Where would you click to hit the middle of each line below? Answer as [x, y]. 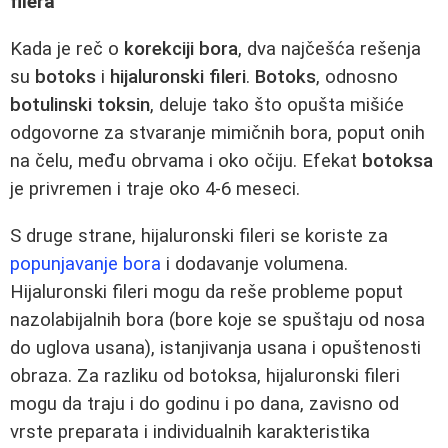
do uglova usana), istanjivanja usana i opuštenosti [215, 347]
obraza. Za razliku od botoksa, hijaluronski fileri [205, 375]
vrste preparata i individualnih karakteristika [190, 431]
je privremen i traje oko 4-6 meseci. [155, 188]
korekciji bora [181, 48]
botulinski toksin [80, 104]
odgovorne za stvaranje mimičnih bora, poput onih [217, 132]
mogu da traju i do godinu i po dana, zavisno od [204, 403]
